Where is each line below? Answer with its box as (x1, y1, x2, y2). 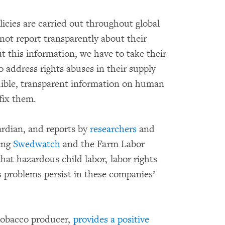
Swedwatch (13, 138, 60, 150)
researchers (90, 123, 137, 135)
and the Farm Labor (60, 138, 145, 150)
